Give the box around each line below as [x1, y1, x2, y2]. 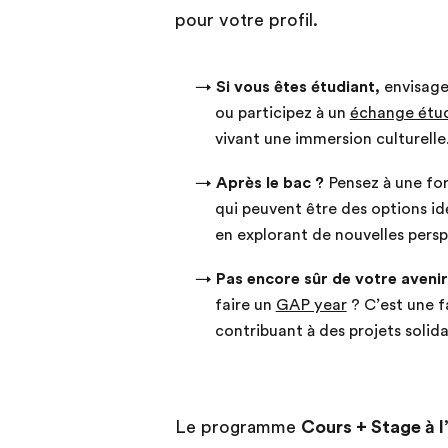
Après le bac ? [215, 174, 328, 193]
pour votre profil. [174, 10, 318, 31]
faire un [214, 296, 276, 315]
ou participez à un [214, 104, 350, 123]
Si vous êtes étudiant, [215, 78, 380, 97]
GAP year [275, 296, 347, 315]
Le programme [174, 417, 301, 438]
